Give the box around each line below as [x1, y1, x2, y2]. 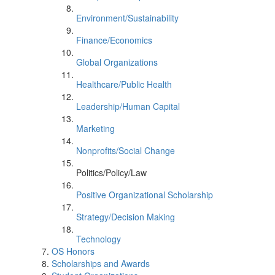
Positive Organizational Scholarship [76, 188, 213, 201]
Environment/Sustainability [76, 12, 179, 24]
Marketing [76, 122, 115, 134]
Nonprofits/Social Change [76, 144, 175, 157]
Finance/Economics [76, 34, 152, 46]
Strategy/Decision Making [76, 211, 175, 223]
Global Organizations [76, 56, 158, 68]
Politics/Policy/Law [76, 166, 147, 179]
